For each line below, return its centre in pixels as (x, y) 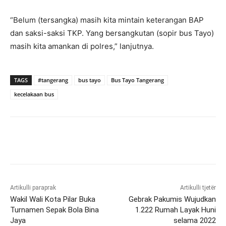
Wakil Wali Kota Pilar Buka (53, 199)
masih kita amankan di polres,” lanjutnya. (82, 46)
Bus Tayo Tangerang (137, 80)
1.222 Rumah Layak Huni (175, 210)
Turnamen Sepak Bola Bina (54, 210)
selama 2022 (194, 220)
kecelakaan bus (34, 94)
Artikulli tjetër (198, 187)
